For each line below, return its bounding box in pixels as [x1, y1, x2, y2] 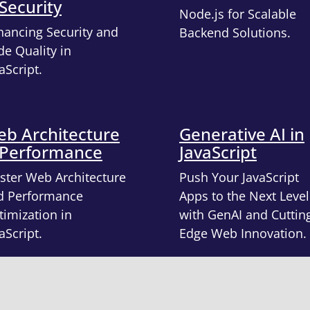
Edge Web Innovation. [179, 224, 307, 241]
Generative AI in [179, 122, 304, 145]
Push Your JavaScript [179, 168, 299, 185]
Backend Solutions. [179, 24, 291, 41]
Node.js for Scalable [179, 5, 296, 22]
